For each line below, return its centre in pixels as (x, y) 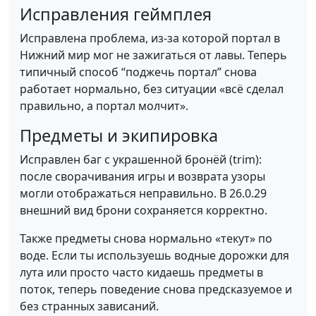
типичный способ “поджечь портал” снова (138, 72)
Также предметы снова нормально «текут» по (146, 238)
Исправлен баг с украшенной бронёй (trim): (141, 159)
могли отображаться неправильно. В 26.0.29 (143, 193)
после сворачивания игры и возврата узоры (142, 176)
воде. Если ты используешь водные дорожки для (154, 255)
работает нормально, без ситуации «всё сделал (152, 89)
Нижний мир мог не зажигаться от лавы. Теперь (153, 55)
